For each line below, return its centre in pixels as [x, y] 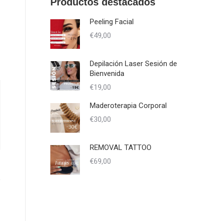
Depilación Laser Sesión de [133, 64]
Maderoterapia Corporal [128, 106]
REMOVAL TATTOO [121, 147]
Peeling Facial [112, 22]
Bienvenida [107, 74]
